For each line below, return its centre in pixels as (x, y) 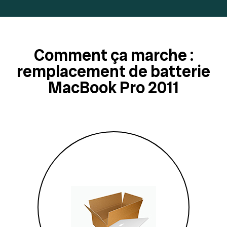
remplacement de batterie (113, 71)
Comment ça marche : (113, 55)
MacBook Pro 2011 (113, 87)
